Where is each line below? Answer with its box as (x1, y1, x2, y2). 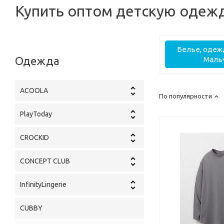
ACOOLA (20, 86, 48, 95)
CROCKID (20, 133, 49, 142)
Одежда (15, 54, 59, 67)
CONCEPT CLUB (20, 157, 70, 165)
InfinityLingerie (20, 180, 66, 189)
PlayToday (20, 110, 52, 118)
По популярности (159, 92, 212, 100)
